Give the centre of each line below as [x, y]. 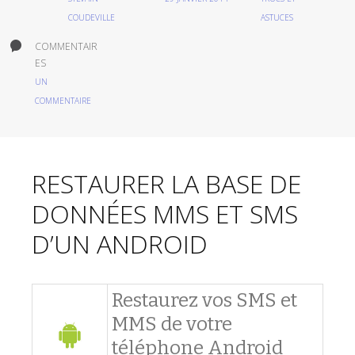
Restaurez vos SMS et [204, 300]
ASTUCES [277, 17]
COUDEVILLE [92, 17]
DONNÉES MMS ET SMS [165, 214]
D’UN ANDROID [120, 244]
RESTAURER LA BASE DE [166, 183]
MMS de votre [172, 324]
